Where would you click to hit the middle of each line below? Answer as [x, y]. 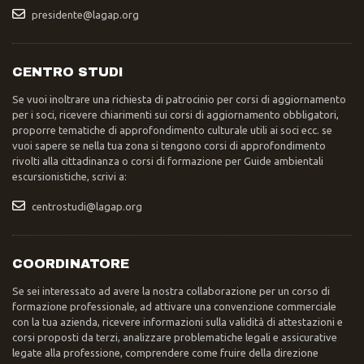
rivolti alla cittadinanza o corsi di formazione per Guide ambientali [168, 161]
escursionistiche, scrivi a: [69, 176]
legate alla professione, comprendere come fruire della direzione [165, 353]
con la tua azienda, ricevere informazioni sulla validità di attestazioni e [178, 322]
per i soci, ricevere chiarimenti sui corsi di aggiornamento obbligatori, [175, 115]
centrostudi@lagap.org [87, 206]
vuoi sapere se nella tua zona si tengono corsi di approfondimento [169, 145]
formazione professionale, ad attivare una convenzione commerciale [174, 306]
